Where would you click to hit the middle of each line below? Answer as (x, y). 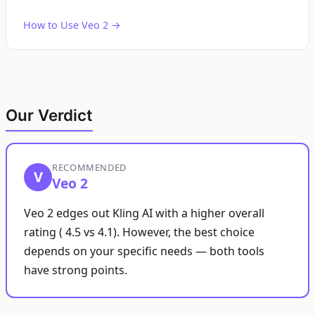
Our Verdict (49, 115)
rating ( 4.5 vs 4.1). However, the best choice (139, 232)
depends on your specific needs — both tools (144, 251)
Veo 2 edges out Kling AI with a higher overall (144, 213)
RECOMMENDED (90, 167)
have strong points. (76, 270)
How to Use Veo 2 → (72, 25)
